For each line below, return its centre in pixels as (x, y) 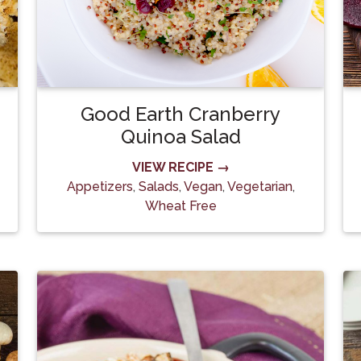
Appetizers (100, 187)
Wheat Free (180, 206)
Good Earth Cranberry (180, 114)
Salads (158, 187)
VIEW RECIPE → (180, 167)
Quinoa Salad (180, 137)
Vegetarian (259, 187)
